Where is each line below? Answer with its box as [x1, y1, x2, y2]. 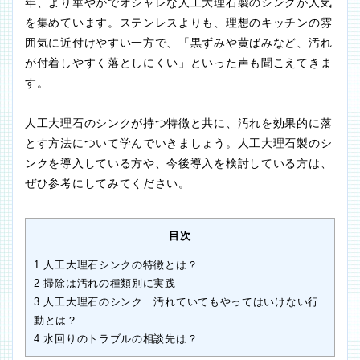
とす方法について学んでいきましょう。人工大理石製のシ [25, 137, 333, 150]
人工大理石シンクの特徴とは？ [39, 259, 198, 272]
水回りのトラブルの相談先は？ [39, 333, 198, 346]
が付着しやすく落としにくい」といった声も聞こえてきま [25, 56, 333, 70]
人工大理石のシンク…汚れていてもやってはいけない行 [39, 296, 319, 309]
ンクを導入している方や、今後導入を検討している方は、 [25, 157, 333, 170]
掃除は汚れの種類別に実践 [39, 277, 176, 290]
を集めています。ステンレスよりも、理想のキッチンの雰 [25, 16, 333, 30]
